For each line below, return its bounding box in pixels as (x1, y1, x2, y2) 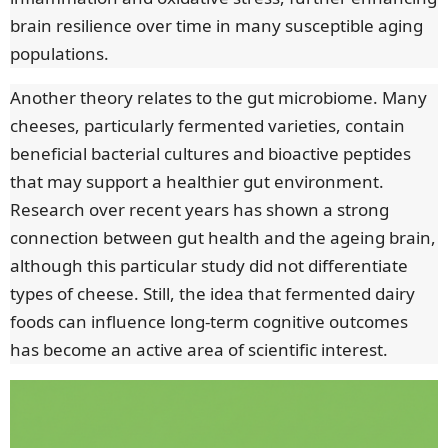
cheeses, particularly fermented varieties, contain (10, 114, 405, 138)
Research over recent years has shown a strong (10, 198, 389, 222)
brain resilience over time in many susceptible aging (10, 14, 423, 38)
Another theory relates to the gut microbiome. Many (10, 86, 427, 110)
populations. (10, 42, 109, 66)
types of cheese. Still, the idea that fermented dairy (10, 282, 415, 306)
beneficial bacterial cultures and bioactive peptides (10, 142, 411, 166)
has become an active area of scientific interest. (10, 338, 388, 362)
